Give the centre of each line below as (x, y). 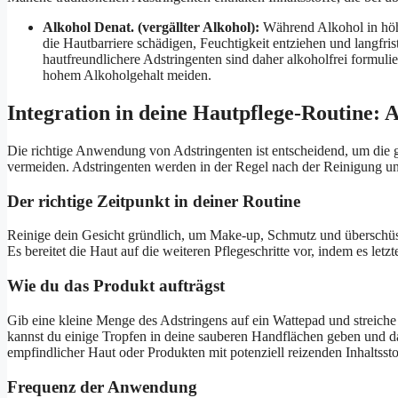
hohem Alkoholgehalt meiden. (127, 76)
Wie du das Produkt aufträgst (116, 286)
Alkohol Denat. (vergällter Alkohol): (151, 28)
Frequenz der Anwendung (102, 386)
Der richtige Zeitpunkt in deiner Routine (154, 201)
